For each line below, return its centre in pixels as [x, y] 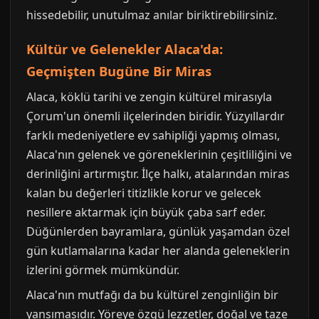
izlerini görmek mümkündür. [103, 270]
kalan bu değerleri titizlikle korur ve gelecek [144, 193]
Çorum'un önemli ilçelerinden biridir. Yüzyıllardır [156, 116]
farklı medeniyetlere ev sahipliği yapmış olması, [153, 136]
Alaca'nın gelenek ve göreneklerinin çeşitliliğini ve [159, 155]
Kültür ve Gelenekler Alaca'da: [125, 49]
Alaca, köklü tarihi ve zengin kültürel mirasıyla [149, 97]
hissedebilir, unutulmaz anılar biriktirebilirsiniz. [152, 15]
